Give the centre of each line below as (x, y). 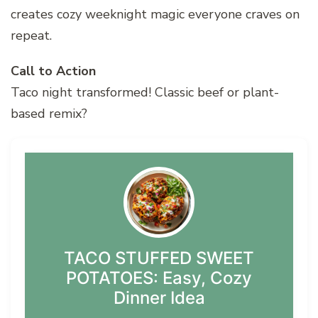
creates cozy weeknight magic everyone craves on (155, 14)
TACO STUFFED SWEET (159, 258)
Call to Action (53, 71)
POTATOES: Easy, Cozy (159, 278)
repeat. (31, 35)
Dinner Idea (159, 297)
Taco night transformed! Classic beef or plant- (145, 92)
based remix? (49, 113)
